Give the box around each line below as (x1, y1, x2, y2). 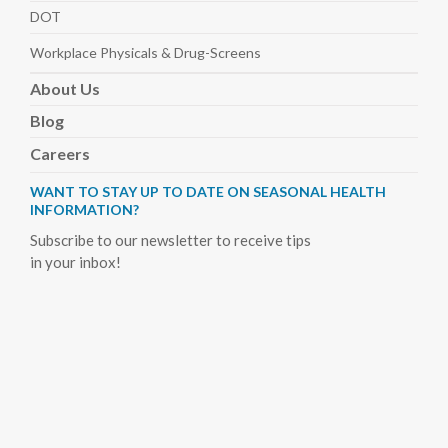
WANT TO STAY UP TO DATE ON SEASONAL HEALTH (30, 183, 386, 201)
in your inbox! (30, 253, 121, 272)
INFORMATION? (30, 201, 139, 219)
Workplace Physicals (30, 44, 161, 62)
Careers (30, 144, 90, 164)
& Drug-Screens (161, 44, 261, 62)
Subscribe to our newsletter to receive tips (30, 231, 311, 250)
